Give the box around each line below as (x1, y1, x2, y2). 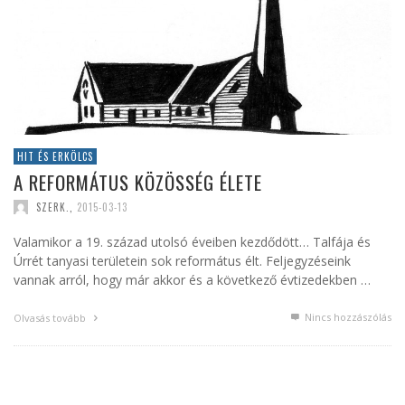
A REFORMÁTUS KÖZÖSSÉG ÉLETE (14, 168, 262, 197)
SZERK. (36, 199, 70, 214)
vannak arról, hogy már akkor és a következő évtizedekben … (14, 270, 371, 288)
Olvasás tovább (14, 310, 89, 325)
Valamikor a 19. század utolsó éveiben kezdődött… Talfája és (14, 232, 371, 250)
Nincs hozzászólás (302, 309, 391, 324)
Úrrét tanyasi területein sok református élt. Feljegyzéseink (14, 251, 351, 269)
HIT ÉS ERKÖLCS (17, 149, 93, 165)
